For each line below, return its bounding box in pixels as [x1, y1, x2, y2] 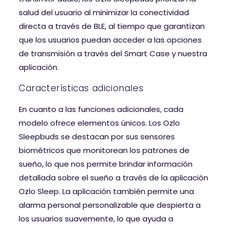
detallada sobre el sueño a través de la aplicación [19, 172, 208, 183]
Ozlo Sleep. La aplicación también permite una [19, 185, 194, 197]
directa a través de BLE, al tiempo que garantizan [19, 20, 205, 31]
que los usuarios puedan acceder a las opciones [19, 34, 202, 45]
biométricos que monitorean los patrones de [19, 144, 190, 156]
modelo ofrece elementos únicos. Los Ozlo [19, 117, 180, 128]
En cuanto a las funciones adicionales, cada [19, 103, 183, 115]
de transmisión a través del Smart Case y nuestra [19, 48, 207, 59]
